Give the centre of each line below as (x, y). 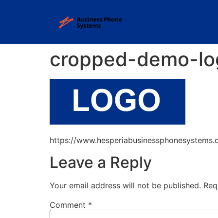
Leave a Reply (101, 162)
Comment (69, 205)
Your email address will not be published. (125, 185)
